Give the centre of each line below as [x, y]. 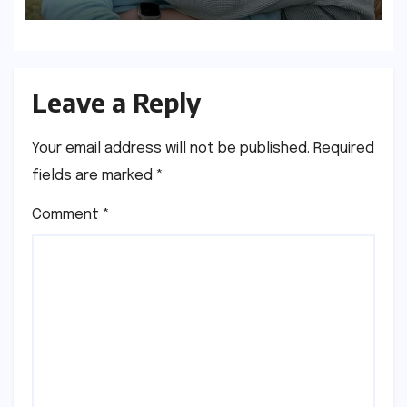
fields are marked [94, 175]
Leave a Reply [116, 103]
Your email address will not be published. [171, 148]
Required [344, 148]
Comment [67, 214]
